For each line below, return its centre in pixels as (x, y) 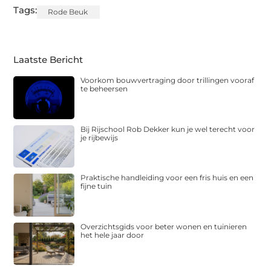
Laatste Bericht (48, 60)
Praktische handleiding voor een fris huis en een (167, 178)
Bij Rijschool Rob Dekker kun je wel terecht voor (168, 129)
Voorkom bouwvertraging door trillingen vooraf (168, 80)
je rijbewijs (100, 137)
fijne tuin (96, 186)
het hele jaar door (113, 235)
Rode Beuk (68, 12)
